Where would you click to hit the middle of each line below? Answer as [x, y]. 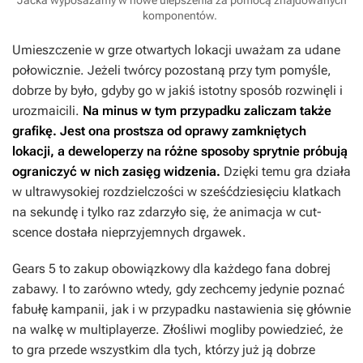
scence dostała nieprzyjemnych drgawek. [129, 233]
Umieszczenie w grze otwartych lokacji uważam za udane [176, 50]
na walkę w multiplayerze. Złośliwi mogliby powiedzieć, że [177, 330]
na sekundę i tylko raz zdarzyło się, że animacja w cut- [167, 212]
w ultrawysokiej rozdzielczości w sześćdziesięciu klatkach [177, 192]
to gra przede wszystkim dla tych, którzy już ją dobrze [164, 350]
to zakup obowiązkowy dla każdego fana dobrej [193, 269]
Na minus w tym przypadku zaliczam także [207, 111]
